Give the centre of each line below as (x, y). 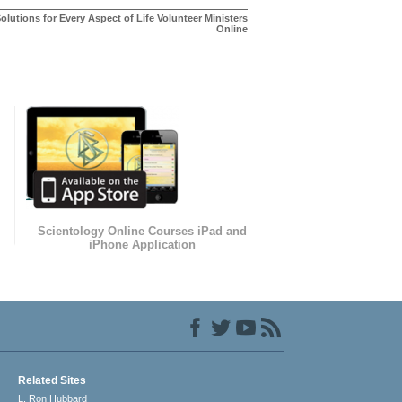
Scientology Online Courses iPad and (143, 232)
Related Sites (52, 381)
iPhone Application (143, 245)
